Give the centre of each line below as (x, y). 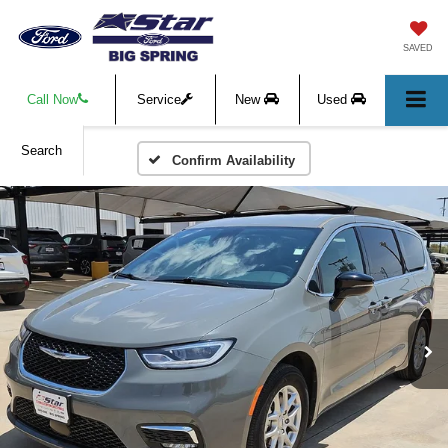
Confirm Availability (233, 161)
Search (42, 151)
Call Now (53, 100)
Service (159, 100)
